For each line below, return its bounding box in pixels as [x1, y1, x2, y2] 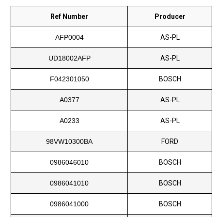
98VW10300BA [46, 138, 93, 146]
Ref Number [50, 13, 89, 21]
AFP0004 [55, 33, 84, 42]
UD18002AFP [48, 54, 91, 62]
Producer [154, 13, 186, 21]
